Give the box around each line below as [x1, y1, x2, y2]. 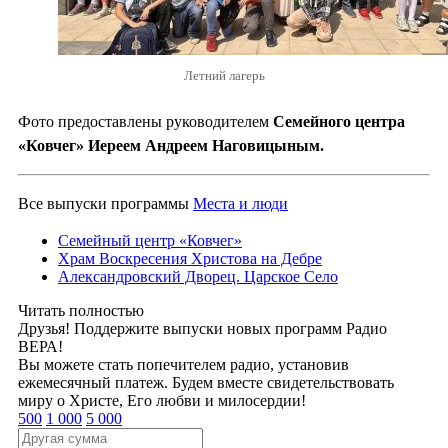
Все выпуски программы [18, 195, 193, 213]
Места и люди [193, 195, 288, 213]
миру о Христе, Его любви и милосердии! [18, 392, 306, 410]
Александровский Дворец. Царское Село [58, 268, 338, 286]
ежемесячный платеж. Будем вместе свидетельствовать [18, 374, 394, 392]
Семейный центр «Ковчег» [58, 232, 242, 250]
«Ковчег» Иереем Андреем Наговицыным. [18, 137, 324, 155]
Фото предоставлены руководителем [18, 113, 273, 131]
